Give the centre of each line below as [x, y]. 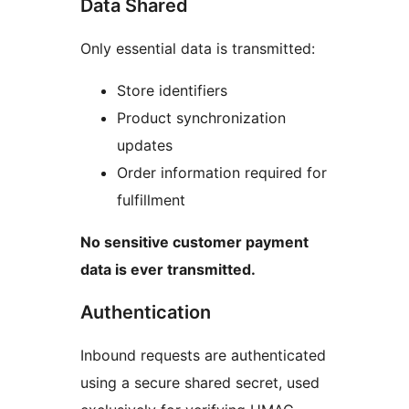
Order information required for [222, 173]
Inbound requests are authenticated [203, 356]
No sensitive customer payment [194, 242]
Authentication [146, 313]
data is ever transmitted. [168, 270]
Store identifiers [172, 91]
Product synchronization [201, 118]
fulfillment [151, 200]
